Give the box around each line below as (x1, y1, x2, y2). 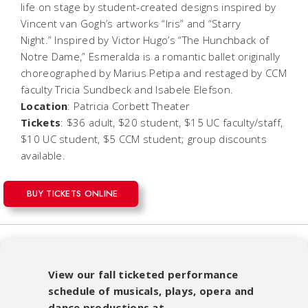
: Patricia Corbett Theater (67, 98, 193, 113)
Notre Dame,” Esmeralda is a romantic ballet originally (21, 49, 280, 63)
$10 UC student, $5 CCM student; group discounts (21, 131, 267, 146)
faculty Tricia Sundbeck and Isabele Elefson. (21, 82, 236, 96)
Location (21, 98, 68, 113)
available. (21, 148, 65, 162)
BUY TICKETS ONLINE (27, 186, 118, 200)
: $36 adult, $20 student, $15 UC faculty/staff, (60, 115, 283, 129)
